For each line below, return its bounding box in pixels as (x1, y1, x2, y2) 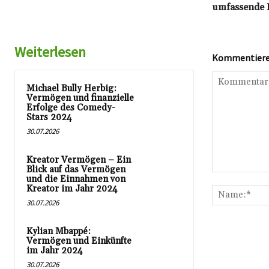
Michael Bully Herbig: (26, 82, 116, 94)
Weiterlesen (14, 42, 86, 61)
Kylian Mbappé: (26, 225, 91, 237)
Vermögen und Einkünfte (26, 235, 131, 247)
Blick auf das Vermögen (26, 163, 125, 175)
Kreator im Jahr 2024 (26, 183, 118, 195)
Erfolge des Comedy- (26, 101, 115, 113)
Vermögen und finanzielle (26, 92, 134, 104)
